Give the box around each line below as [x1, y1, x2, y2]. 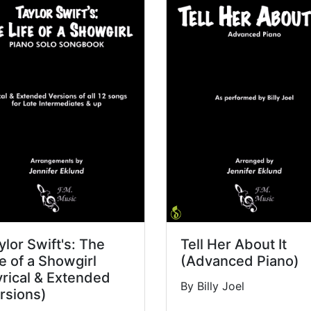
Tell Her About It [180, 236, 287, 253]
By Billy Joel [180, 279, 244, 294]
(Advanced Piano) [180, 253, 299, 270]
